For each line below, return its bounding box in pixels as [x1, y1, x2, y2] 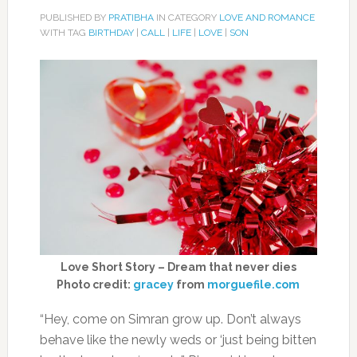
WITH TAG [39, 27, 88, 38]
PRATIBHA [108, 12, 154, 23]
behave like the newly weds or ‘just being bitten [39, 332, 316, 348]
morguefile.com [207, 278, 300, 292]
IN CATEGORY [153, 12, 219, 23]
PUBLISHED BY [39, 12, 108, 23]
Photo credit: [57, 278, 134, 292]
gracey [133, 278, 175, 292]
